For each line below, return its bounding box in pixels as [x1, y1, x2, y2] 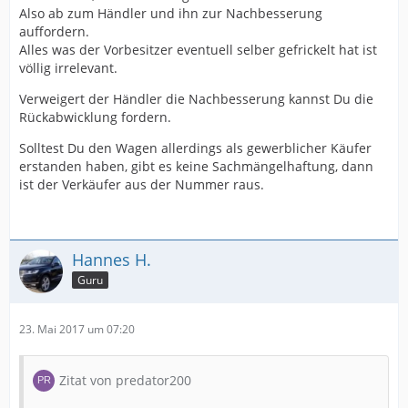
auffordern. [19, 22, 89, 40]
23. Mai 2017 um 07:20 [19, 321, 135, 337]
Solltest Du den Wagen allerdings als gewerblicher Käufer [19, 138, 372, 157]
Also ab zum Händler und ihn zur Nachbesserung [19, 4, 322, 22]
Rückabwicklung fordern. [19, 107, 171, 126]
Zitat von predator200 [59, 371, 191, 389]
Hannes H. [72, 248, 151, 270]
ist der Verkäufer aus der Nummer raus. [19, 175, 264, 193]
